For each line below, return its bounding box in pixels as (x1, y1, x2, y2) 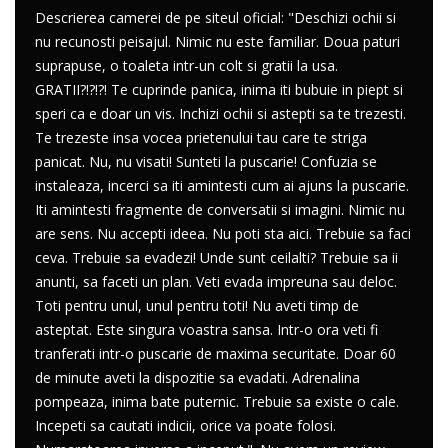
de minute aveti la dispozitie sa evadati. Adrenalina (35, 368, 360, 387)
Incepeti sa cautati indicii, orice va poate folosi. (35, 416, 336, 435)
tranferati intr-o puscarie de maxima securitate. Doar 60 (35, 344, 396, 363)
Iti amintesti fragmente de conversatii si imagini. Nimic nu (35, 200, 405, 219)
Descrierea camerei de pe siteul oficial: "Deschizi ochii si (35, 8, 396, 27)
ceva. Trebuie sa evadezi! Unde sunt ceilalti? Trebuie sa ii (35, 248, 398, 267)
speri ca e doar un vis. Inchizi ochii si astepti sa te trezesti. (35, 104, 406, 123)
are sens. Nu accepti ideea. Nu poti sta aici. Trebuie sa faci (35, 224, 411, 243)
